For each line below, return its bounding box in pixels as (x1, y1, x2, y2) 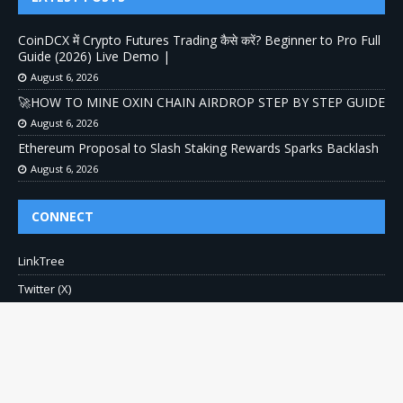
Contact (18, 336, 59, 353)
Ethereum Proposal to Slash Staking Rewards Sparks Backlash (18, 139, 379, 157)
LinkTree (18, 252, 65, 269)
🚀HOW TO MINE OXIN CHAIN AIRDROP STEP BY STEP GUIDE (18, 93, 385, 111)
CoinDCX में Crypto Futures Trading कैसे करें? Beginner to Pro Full (18, 31, 381, 49)
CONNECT (31, 207, 94, 225)
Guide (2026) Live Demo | (18, 47, 170, 65)
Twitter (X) (18, 280, 71, 297)
